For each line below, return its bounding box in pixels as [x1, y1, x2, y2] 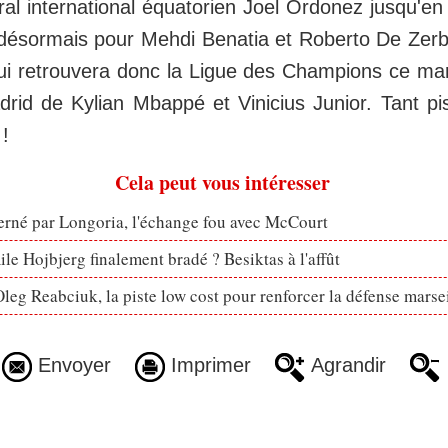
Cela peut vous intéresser [114, 168, 330, 198]
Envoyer [31, 354, 111, 377]
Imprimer [164, 354, 251, 377]
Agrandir [304, 354, 386, 377]
